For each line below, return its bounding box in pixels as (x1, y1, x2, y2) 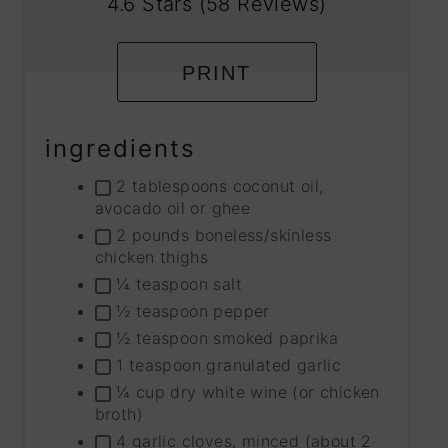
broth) (94, 404, 144, 425)
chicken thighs (94, 247, 209, 268)
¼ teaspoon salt (110, 274, 248, 295)
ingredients (44, 134, 196, 164)
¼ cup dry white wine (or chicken (110, 382, 380, 403)
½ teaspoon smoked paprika (110, 328, 339, 349)
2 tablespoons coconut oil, (110, 176, 324, 197)
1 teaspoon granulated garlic (110, 355, 342, 376)
